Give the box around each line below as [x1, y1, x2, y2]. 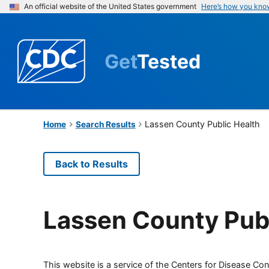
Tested [137, 49, 201, 73]
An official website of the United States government [24, 2, 196, 11]
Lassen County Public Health [145, 118, 261, 129]
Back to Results [55, 157, 128, 170]
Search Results [75, 119, 136, 129]
